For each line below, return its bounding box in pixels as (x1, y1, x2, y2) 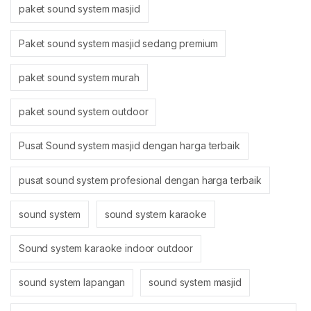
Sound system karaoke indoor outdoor (19, 242, 194, 255)
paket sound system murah (19, 71, 140, 83)
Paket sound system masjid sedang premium (19, 37, 218, 49)
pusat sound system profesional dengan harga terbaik (19, 174, 262, 186)
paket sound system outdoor (19, 106, 149, 118)
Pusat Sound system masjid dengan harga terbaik (19, 140, 240, 152)
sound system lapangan (19, 276, 126, 289)
